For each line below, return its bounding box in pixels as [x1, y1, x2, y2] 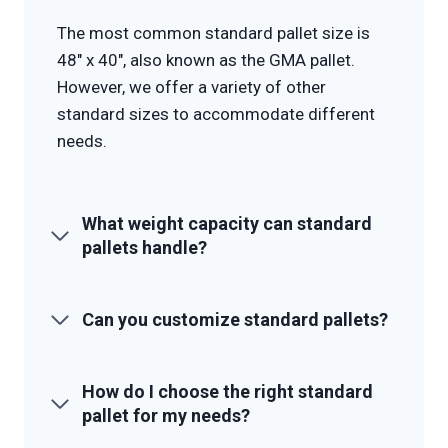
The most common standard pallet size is [57, 22, 370, 43]
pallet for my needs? [82, 404, 250, 426]
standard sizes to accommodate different [57, 103, 375, 124]
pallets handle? [82, 236, 207, 258]
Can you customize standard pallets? [82, 308, 388, 330]
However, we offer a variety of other [57, 76, 326, 97]
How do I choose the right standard [82, 380, 373, 402]
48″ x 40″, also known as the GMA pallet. [57, 49, 355, 70]
